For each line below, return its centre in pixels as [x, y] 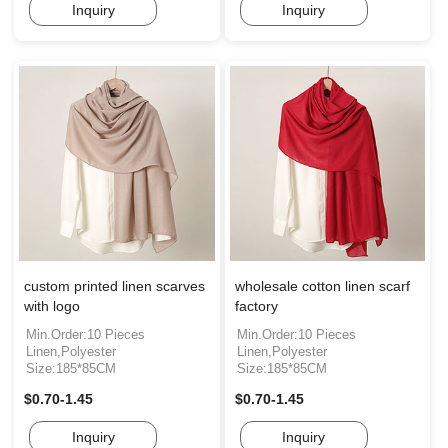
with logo [52, 306]
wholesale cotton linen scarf [322, 286]
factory [256, 306]
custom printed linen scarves [114, 286]
